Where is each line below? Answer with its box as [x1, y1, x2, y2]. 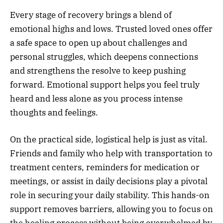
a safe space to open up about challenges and [10, 37, 187, 49]
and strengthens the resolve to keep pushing [10, 65, 186, 77]
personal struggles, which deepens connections [10, 51, 198, 63]
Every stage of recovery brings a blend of [10, 9, 172, 21]
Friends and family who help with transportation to [10, 148, 213, 159]
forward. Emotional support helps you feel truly [10, 79, 200, 91]
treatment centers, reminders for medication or [10, 162, 200, 173]
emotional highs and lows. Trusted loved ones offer [10, 23, 213, 35]
